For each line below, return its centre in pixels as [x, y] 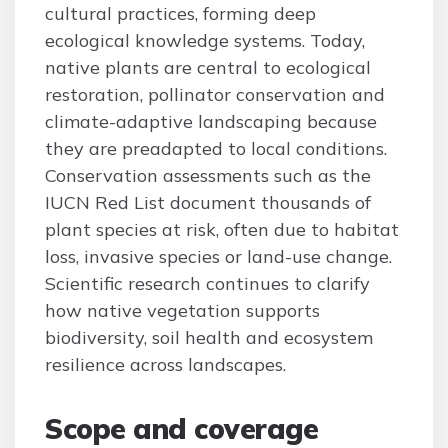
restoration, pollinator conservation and [215, 94]
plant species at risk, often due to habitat [222, 229]
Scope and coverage [181, 428]
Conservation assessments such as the [208, 175]
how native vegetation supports [182, 310]
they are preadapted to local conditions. [216, 148]
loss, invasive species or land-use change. [218, 256]
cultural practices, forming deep [180, 13]
